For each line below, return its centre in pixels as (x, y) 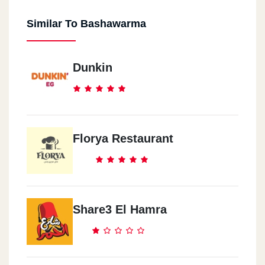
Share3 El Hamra (120, 209)
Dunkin (93, 67)
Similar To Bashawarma (86, 23)
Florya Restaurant (123, 138)
